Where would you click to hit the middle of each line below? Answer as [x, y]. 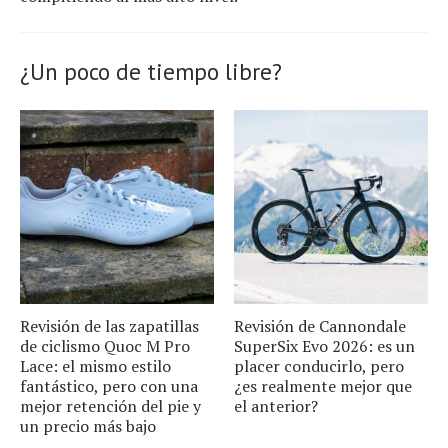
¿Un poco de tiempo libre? [151, 72]
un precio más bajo [88, 426]
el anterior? [276, 406]
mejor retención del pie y [110, 406]
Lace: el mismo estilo [95, 366]
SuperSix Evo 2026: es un [324, 346]
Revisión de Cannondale [320, 326]
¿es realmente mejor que [323, 386]
